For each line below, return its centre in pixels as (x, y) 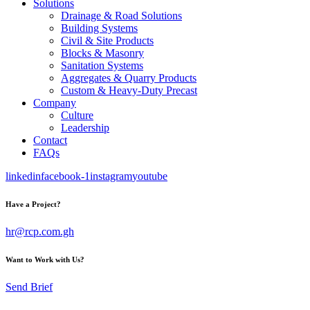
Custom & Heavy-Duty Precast (129, 90)
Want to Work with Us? (45, 259)
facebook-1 (65, 176)
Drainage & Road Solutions (121, 16)
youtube (150, 176)
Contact (50, 140)
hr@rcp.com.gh (40, 231)
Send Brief (29, 286)
